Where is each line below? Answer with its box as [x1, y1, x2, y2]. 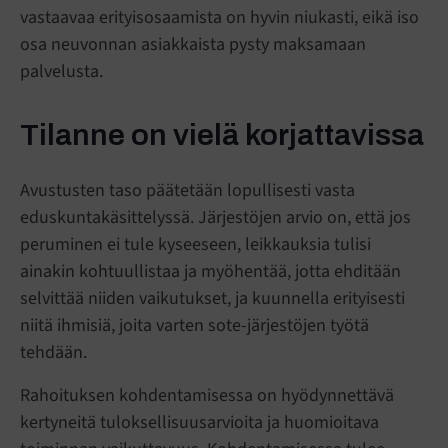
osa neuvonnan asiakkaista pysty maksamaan [20, 32, 366, 58]
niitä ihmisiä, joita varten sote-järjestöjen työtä [20, 313, 369, 339]
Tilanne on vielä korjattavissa [20, 119, 424, 152]
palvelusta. [20, 59, 103, 85]
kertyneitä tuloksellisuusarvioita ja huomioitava [20, 410, 379, 436]
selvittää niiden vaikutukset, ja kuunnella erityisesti [20, 286, 405, 312]
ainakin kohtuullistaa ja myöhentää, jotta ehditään [20, 259, 401, 285]
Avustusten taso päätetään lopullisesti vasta [20, 178, 355, 204]
